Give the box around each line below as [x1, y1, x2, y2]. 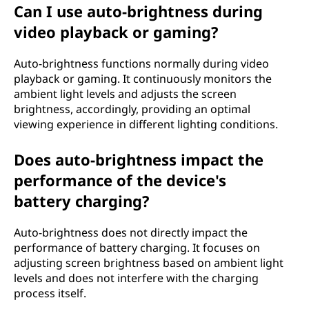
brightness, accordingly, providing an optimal [14, 101, 250, 117]
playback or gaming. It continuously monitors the [14, 70, 272, 86]
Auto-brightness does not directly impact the [14, 224, 248, 240]
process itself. [14, 285, 86, 301]
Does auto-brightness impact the [14, 148, 263, 170]
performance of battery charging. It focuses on [14, 239, 260, 255]
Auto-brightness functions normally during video [14, 55, 269, 71]
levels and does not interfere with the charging [14, 270, 259, 286]
